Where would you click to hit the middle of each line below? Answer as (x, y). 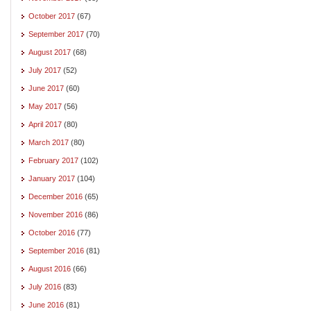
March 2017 (49, 142)
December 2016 (56, 196)
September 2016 (56, 250)
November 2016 (56, 214)
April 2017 (45, 124)
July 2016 (45, 286)
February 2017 (53, 160)
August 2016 (50, 268)
